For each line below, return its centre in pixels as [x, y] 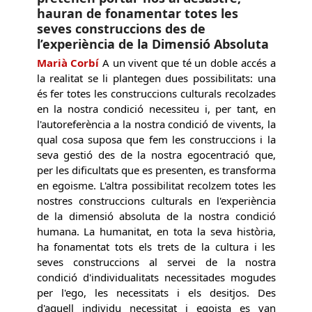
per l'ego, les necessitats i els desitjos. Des [156, 292]
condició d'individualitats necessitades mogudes [156, 277]
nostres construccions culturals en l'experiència [156, 200]
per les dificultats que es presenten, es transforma [156, 170]
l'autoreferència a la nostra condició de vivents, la [156, 124]
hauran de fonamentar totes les [137, 13]
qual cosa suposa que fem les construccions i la [156, 139]
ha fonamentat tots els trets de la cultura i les [156, 246]
